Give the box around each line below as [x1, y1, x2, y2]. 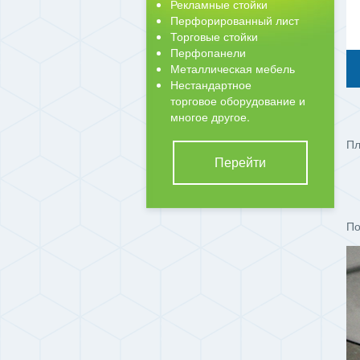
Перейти [214, 153, 266, 171]
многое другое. [170, 108, 250, 125]
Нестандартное [170, 76, 252, 92]
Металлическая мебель [170, 60, 295, 76]
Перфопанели [170, 44, 246, 60]
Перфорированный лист [170, 12, 299, 28]
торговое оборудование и [170, 92, 305, 108]
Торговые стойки [170, 28, 258, 44]
